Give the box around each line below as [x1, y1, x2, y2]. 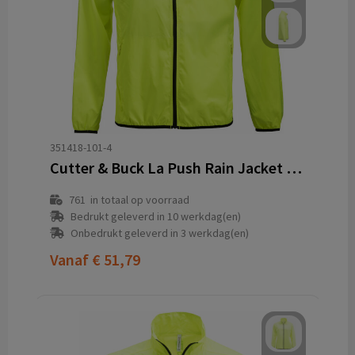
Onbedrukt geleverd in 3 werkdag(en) [70, 226, 249, 240]
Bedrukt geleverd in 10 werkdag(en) [70, 209, 241, 223]
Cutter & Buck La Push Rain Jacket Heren [285, 158, 302, 177]
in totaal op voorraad [85, 193, 189, 207]
